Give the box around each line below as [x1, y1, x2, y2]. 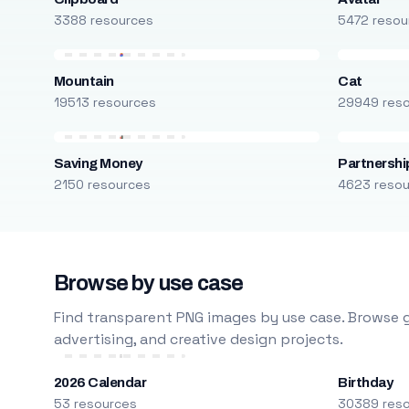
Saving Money [53, 156, 142, 171]
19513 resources [53, 94, 156, 110]
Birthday [338, 375, 393, 390]
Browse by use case [53, 272, 244, 295]
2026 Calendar [53, 375, 147, 390]
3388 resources [53, 12, 153, 28]
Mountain [53, 74, 114, 89]
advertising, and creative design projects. [53, 330, 343, 349]
